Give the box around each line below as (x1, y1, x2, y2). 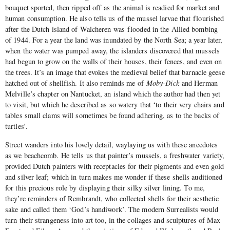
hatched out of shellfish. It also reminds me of (5, 78, 146, 88)
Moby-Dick (146, 78, 182, 88)
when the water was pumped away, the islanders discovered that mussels (5, 46, 220, 56)
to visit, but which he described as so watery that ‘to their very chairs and (5, 100, 224, 110)
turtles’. (5, 121, 28, 131)
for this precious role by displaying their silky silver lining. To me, (5, 182, 205, 193)
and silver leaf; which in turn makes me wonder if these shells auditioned (5, 171, 223, 182)
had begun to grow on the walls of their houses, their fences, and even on (5, 56, 222, 67)
